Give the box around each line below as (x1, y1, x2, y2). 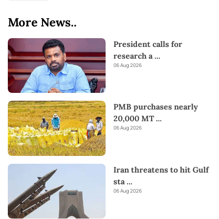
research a (113, 50, 153, 61)
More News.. (8, 14, 77, 30)
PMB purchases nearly (113, 102, 198, 112)
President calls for (113, 39, 182, 49)
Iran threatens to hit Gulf (113, 164, 209, 175)
